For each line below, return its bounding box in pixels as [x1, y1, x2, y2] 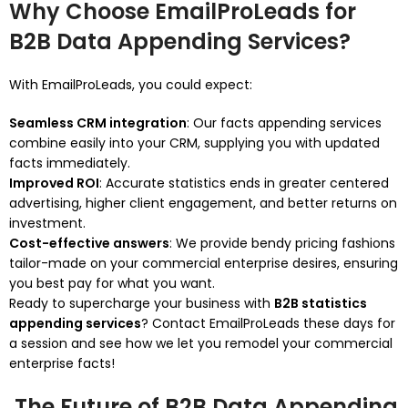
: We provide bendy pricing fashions [169, 234, 395, 252]
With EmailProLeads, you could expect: [9, 76, 252, 94]
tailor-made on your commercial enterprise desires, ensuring [9, 254, 398, 272]
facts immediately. [9, 154, 130, 172]
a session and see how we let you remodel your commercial [9, 334, 393, 352]
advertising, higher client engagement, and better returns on [9, 194, 397, 212]
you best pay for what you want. [9, 274, 215, 292]
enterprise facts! [9, 354, 115, 372]
